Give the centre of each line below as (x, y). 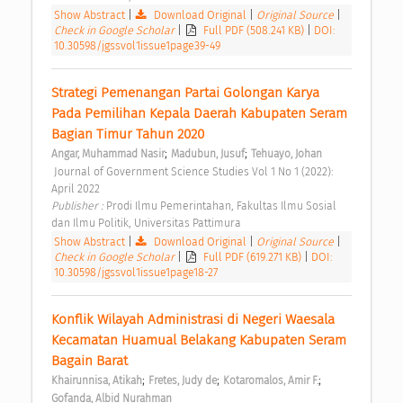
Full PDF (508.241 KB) (255, 30)
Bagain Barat (91, 360)
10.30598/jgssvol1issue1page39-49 (137, 45)
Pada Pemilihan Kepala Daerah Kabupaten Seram (199, 113)
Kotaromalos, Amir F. (271, 380)
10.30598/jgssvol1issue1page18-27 (136, 272)
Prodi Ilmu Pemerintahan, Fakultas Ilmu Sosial (221, 205)
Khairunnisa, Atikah (97, 380)
